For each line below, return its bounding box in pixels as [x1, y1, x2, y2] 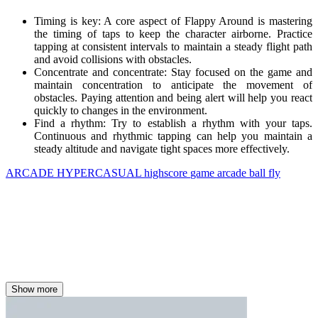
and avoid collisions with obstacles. [34, 53, 194, 66]
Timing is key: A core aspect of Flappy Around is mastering [34, 15, 312, 28]
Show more [11, 283, 57, 295]
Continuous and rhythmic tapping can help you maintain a [34, 130, 312, 143]
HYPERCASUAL [57, 167, 144, 180]
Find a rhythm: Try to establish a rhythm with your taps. [34, 117, 312, 130]
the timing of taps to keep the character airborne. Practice [34, 28, 312, 40]
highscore [144, 167, 190, 180]
